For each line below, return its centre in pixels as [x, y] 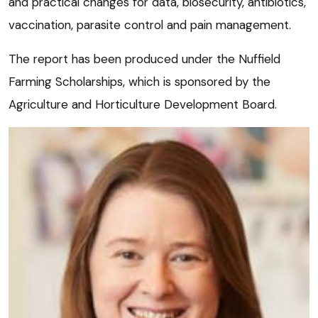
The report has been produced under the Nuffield [144, 59]
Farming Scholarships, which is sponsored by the [139, 81]
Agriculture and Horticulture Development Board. [143, 104]
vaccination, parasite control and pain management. [150, 24]
